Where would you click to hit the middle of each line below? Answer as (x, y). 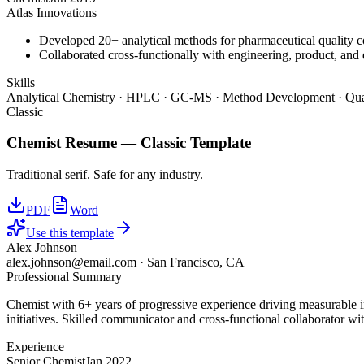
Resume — (101, 143)
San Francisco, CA (196, 262)
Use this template (70, 233)
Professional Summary (64, 277)
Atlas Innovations (52, 12)
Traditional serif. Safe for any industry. (105, 175)
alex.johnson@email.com (71, 262)
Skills (21, 82)
